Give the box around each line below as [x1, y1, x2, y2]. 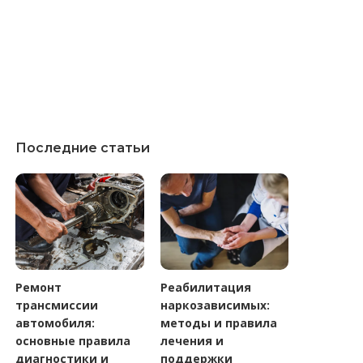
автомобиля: [15, 315, 96, 331]
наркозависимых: [160, 297, 270, 314]
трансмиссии [15, 297, 99, 314]
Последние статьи [15, 140, 151, 156]
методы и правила [160, 315, 277, 331]
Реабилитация [160, 280, 251, 296]
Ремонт [15, 280, 62, 296]
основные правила [15, 333, 131, 349]
